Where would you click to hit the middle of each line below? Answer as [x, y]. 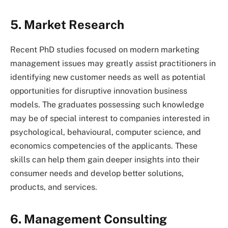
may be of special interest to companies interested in [110, 118]
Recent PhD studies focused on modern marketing [105, 49]
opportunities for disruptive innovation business [99, 91]
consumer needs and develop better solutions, [97, 173]
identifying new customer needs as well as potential [108, 77]
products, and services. [54, 187]
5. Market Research [67, 24]
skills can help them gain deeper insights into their [105, 159]
